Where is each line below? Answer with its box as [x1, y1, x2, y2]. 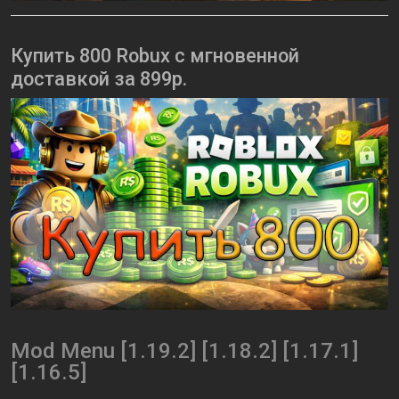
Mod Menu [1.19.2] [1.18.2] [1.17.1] [11, 338, 358, 364]
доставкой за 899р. [11, 68, 187, 91]
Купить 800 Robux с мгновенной [11, 45, 299, 68]
